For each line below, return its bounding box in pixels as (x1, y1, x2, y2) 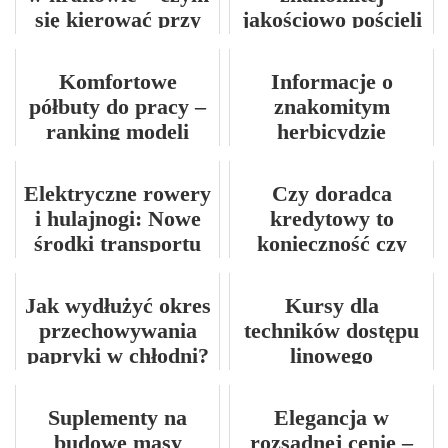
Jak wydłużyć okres (24, 294, 211, 318)
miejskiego (67, 257, 168, 281)
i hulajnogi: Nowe (34, 207, 201, 231)
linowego (290, 344, 373, 368)
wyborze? (72, 33, 163, 57)
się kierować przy (34, 8, 201, 32)
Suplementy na (48, 406, 187, 430)
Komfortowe (58, 70, 177, 94)
